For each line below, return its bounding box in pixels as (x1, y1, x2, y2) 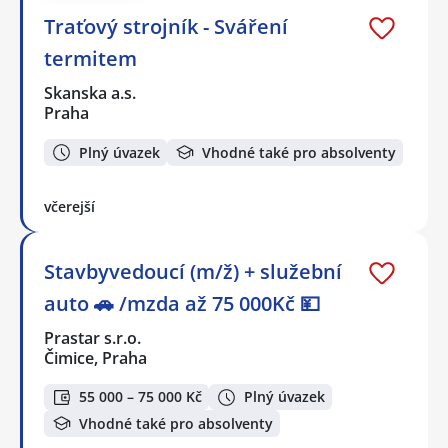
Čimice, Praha (44, 346, 147, 369)
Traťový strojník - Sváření (44, 13, 288, 41)
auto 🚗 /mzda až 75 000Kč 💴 (44, 289, 320, 317)
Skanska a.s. (44, 82, 138, 105)
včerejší (44, 196, 95, 216)
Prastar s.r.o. (44, 326, 143, 349)
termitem (44, 45, 137, 73)
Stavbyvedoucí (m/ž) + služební (44, 257, 342, 285)
